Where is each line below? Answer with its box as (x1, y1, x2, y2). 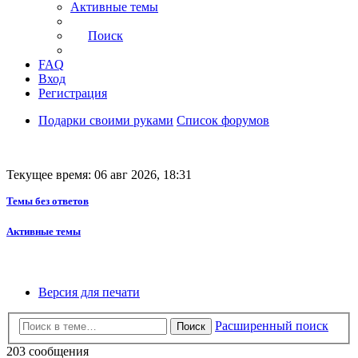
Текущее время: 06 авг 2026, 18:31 (6, 168, 192, 182)
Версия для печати (38, 284, 140, 299)
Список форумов (177, 113, 269, 128)
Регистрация (38, 86, 107, 101)
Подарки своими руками (38, 113, 173, 128)
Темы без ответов (6, 195, 89, 208)
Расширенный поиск (215, 319, 328, 333)
